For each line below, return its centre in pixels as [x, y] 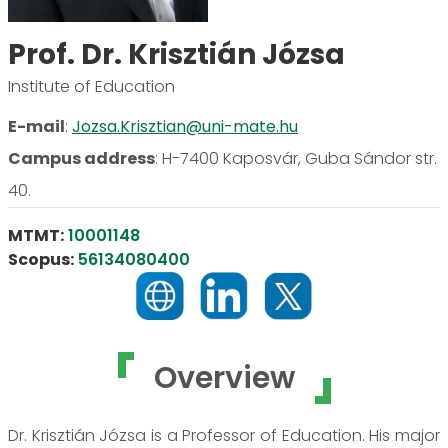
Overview [224, 378]
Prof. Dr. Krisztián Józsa [176, 54]
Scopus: [41, 259]
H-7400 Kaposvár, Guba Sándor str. [299, 158]
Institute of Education [91, 86]
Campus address [81, 158]
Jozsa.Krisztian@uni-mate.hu [185, 126]
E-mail [36, 126]
